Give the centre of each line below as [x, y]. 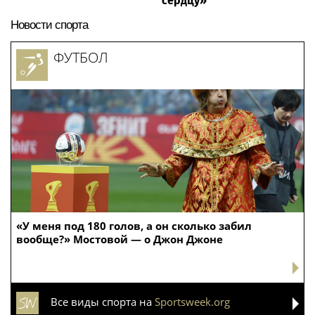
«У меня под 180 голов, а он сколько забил [134, 226]
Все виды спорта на [103, 302]
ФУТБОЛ [81, 58]
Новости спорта [49, 25]
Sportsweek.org [192, 302]
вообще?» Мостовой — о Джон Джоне [120, 239]
